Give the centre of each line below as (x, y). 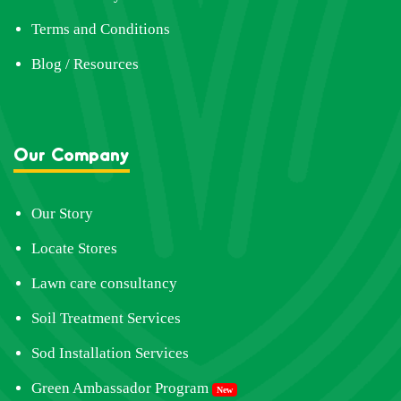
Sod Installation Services (110, 354)
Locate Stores (74, 249)
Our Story (62, 214)
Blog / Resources (85, 64)
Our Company (72, 154)
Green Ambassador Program (120, 388)
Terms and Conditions (101, 30)
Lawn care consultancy (104, 284)
